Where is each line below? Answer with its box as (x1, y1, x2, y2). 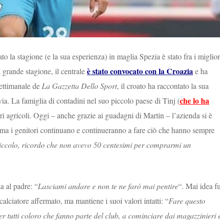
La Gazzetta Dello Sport (42, 80, 117, 91)
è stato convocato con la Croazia (87, 65, 193, 77)
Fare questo (168, 195, 205, 206)
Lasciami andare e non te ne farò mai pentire (38, 180, 178, 191)
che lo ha (180, 94, 209, 106)
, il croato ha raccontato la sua (117, 80, 209, 91)
